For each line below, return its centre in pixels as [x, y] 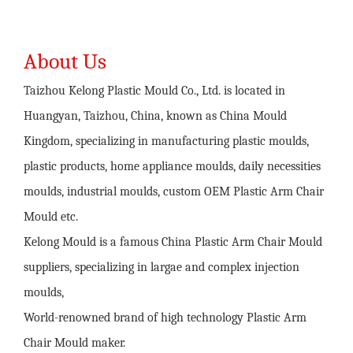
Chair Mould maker [73, 343]
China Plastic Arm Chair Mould [242, 242]
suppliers [46, 267]
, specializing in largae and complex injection [184, 267]
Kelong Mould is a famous [93, 242]
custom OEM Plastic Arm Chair [243, 191]
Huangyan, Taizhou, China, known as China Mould [155, 116]
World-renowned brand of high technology [135, 318]
